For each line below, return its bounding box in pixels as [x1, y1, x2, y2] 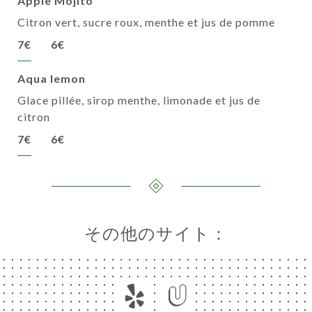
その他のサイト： [84, 223, 228, 244]
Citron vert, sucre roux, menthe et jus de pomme [17, 15, 275, 29]
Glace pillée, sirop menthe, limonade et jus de [17, 93, 260, 107]
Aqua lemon [17, 72, 86, 86]
